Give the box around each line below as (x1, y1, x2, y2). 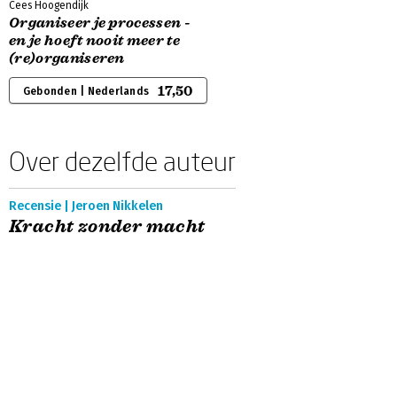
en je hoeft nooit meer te (9, 32, 181, 50)
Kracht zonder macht (9, 215, 206, 237)
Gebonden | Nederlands (23, 85, 150, 97)
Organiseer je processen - (9, 14, 191, 32)
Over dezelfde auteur (9, 145, 236, 176)
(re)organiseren (9, 50, 125, 67)
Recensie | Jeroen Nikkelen (9, 198, 163, 214)
